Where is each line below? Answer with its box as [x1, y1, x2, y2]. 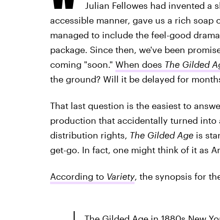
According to [50, 171, 107, 182]
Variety [106, 171, 135, 182]
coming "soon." [50, 59, 115, 70]
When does [115, 59, 162, 70]
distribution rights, [50, 130, 130, 140]
